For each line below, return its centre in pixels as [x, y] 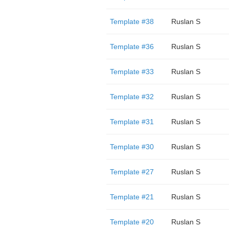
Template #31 [132, 122]
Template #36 [132, 47]
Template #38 [132, 21]
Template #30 [132, 147]
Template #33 [132, 72]
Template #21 [132, 197]
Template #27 [132, 172]
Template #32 [132, 97]
